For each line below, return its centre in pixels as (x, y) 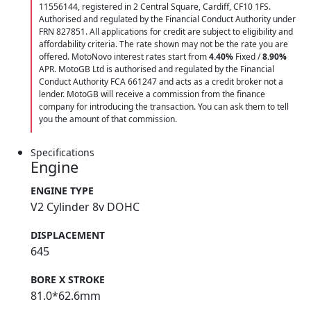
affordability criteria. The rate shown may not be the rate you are (163, 44)
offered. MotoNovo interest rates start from (124, 57)
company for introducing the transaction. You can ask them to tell (164, 107)
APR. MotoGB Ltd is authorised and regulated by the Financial (157, 69)
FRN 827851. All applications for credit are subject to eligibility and (166, 32)
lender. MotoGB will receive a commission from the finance (152, 94)
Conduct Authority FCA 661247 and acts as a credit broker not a (161, 82)
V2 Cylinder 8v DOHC (85, 207)
